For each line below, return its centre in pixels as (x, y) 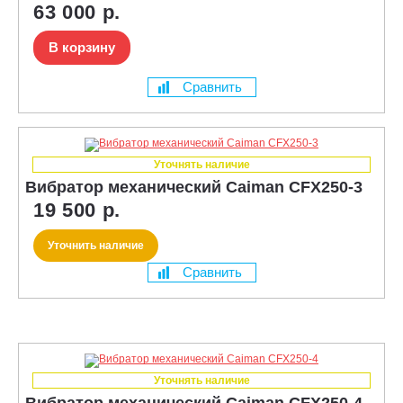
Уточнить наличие (96, 245)
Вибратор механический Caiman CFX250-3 (194, 187)
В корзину (82, 47)
